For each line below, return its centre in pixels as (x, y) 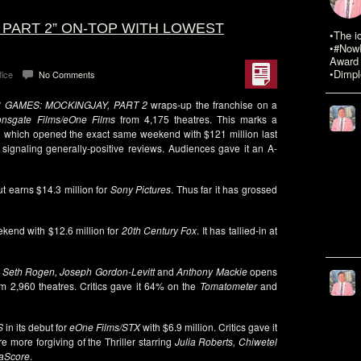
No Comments (67, 74)
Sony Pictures (141, 189)
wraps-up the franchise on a (212, 104)
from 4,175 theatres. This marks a (196, 119)
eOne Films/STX (104, 327)
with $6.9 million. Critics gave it (209, 327)
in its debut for (35, 327)
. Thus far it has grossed (224, 189)
